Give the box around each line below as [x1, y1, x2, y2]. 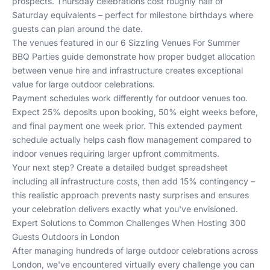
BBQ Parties [12, 51, 59, 61]
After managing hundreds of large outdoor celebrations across [12, 245, 258, 256]
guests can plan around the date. [12, 24, 143, 34]
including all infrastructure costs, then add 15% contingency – [12, 176, 255, 186]
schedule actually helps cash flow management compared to [12, 134, 251, 145]
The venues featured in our [12, 37, 121, 48]
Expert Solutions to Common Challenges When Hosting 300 [12, 218, 246, 228]
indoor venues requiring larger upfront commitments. [12, 148, 219, 159]
